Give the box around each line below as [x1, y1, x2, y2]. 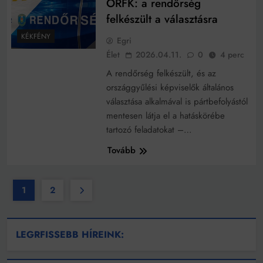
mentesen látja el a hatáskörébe [106, 109, 225, 123]
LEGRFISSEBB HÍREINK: [16, 228, 124, 242]
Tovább [107, 144, 136, 157]
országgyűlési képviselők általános [106, 81, 234, 95]
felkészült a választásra [106, 11, 218, 28]
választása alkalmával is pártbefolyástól [106, 95, 248, 109]
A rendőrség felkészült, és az [106, 67, 216, 80]
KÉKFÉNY [21, 31, 50, 42]
